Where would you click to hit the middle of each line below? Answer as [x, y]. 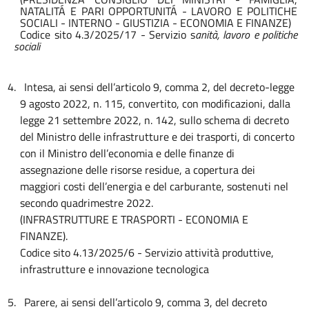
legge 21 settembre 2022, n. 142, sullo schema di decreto [155, 120]
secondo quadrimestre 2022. [88, 203]
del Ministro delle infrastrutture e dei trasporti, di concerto [158, 137]
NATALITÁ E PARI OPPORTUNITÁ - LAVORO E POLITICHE [159, 11]
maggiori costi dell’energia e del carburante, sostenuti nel [154, 187]
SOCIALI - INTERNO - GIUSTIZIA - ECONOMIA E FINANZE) [156, 23]
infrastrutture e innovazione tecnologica [115, 269]
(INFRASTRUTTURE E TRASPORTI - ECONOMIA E [134, 220]
